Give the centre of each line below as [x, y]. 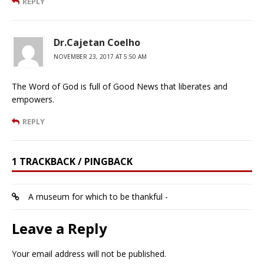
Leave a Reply [60, 228]
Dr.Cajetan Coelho [97, 42]
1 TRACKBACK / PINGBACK [72, 161]
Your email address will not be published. [89, 253]
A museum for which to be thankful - [98, 196]
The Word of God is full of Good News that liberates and [120, 86]
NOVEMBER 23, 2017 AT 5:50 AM [100, 56]
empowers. [33, 99]
